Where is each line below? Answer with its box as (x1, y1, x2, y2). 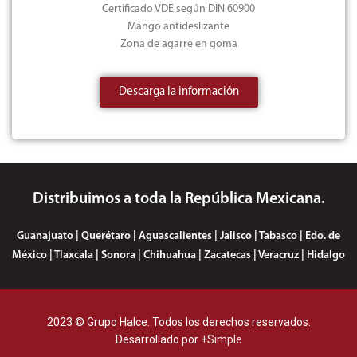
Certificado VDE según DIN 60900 (102, 3, 255, 16)
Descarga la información (118, 86, 239, 99)
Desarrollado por (115, 333, 201, 347)
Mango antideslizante (127, 21, 229, 33)
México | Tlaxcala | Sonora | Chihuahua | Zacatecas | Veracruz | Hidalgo (12, 249, 345, 262)
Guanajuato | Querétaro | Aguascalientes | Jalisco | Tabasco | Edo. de (17, 230, 340, 243)
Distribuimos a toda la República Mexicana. (32, 191, 325, 208)
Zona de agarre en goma (120, 38, 237, 51)
